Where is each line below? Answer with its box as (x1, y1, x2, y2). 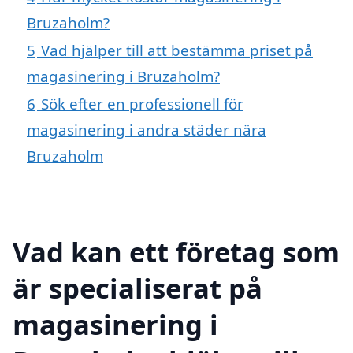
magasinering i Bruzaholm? (27, 66, 220, 87)
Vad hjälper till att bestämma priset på (41, 40, 313, 61)
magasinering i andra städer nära (27, 120, 266, 140)
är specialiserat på (13, 269, 262, 307)
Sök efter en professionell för (41, 94, 243, 114)
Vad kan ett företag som (13, 232, 340, 270)
